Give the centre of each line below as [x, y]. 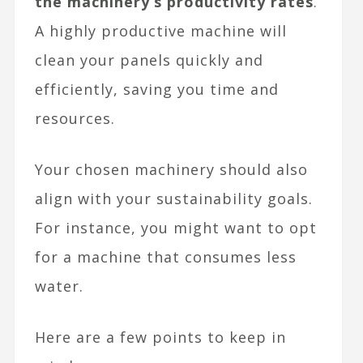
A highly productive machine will [160, 31]
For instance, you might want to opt [175, 228]
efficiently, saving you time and [156, 90]
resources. [75, 119]
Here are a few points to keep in [160, 337]
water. [59, 286]
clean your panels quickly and [149, 60]
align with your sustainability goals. [173, 199]
